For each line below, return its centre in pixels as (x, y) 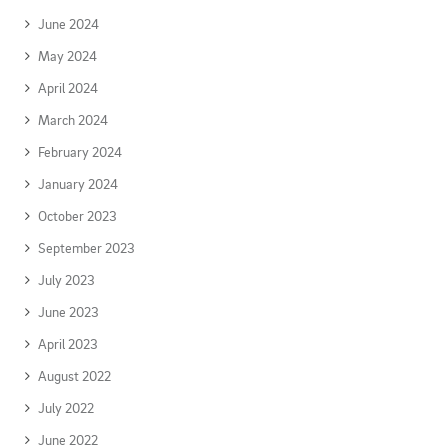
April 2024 (68, 87)
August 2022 (74, 375)
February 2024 (80, 151)
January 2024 (78, 183)
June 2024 (68, 23)
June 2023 (68, 311)
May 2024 (67, 55)
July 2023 (66, 279)
